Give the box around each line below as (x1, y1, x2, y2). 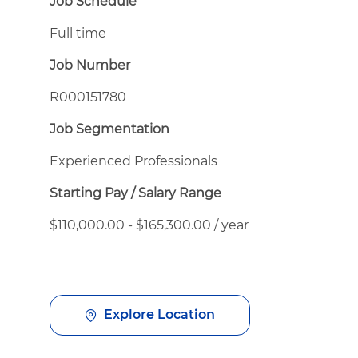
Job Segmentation (50, 121, 169, 137)
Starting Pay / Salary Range (50, 185, 221, 201)
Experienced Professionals (50, 153, 217, 169)
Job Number (50, 57, 130, 73)
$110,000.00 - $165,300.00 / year (50, 217, 249, 233)
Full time (50, 25, 106, 41)
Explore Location (104, 307, 215, 323)
